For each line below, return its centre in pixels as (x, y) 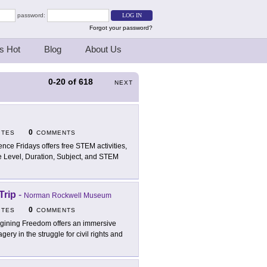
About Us (103, 49)
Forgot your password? (121, 28)
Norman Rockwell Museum (68, 196)
